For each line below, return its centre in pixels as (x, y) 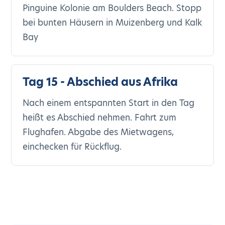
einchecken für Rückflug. (72, 147)
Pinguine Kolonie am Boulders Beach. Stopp (112, 8)
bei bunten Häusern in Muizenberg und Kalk (113, 23)
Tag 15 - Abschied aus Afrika (100, 82)
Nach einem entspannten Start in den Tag (109, 103)
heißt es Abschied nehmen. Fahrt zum (100, 118)
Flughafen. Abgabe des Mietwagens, (98, 132)
